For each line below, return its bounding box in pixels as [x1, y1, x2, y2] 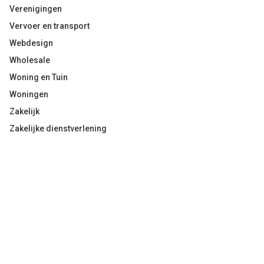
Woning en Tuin [9, 72, 68, 82]
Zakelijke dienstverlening [9, 124, 107, 133]
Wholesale [9, 55, 50, 65]
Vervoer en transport [9, 21, 90, 31]
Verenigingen [9, 4, 62, 14]
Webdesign [9, 38, 53, 48]
